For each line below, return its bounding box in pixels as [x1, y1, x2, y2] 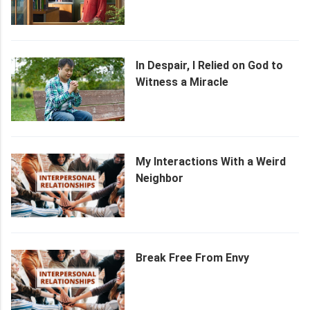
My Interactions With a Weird [136, 154, 286, 168]
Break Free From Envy [136, 251, 249, 265]
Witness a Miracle [136, 75, 228, 89]
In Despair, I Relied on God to [136, 58, 283, 72]
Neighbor [136, 171, 183, 185]
